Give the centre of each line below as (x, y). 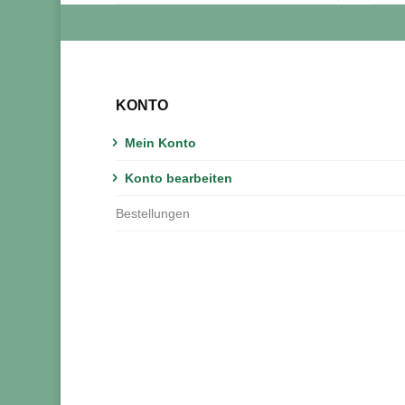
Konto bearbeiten (178, 178)
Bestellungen (152, 213)
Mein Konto (160, 142)
